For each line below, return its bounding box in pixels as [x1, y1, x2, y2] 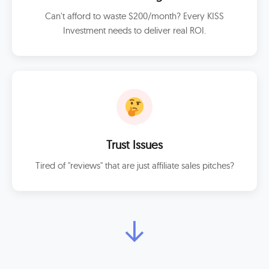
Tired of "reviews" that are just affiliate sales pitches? [35, 160, 234, 171]
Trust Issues [106, 138, 163, 152]
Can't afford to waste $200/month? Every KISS [45, 10, 224, 22]
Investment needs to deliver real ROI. [63, 25, 206, 36]
